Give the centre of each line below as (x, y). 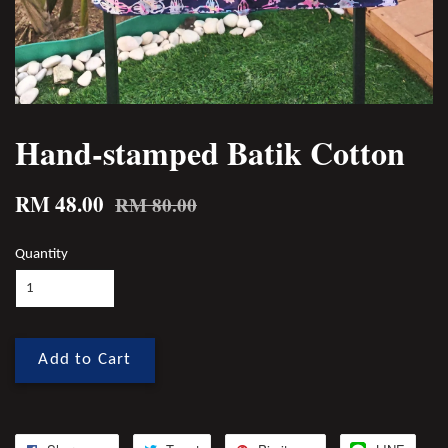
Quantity (41, 255)
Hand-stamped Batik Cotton (210, 153)
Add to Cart (85, 360)
